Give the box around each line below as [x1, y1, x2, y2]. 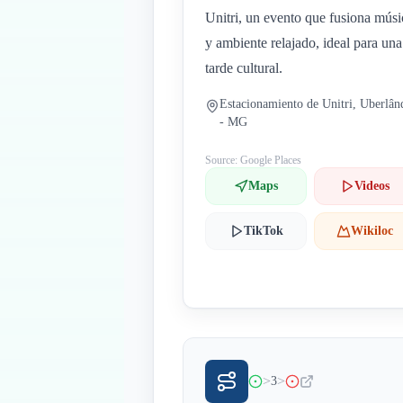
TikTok [243, 224, 283, 237]
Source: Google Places [205, 154, 301, 166]
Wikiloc [351, 224, 394, 237]
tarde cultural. [205, 60, 282, 76]
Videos [354, 179, 390, 193]
